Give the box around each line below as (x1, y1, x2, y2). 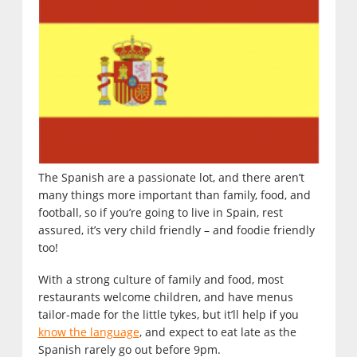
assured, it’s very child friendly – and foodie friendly (37, 222, 315, 237)
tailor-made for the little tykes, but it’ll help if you (37, 306, 299, 322)
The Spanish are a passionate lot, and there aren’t (37, 169, 304, 185)
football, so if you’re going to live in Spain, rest (37, 204, 283, 220)
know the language (37, 324, 139, 339)
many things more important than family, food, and (37, 186, 311, 202)
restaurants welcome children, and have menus (37, 288, 293, 304)
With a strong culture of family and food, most (37, 271, 284, 287)
